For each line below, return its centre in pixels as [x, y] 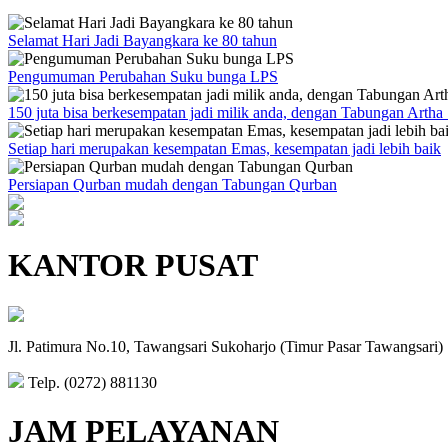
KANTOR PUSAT [133, 265]
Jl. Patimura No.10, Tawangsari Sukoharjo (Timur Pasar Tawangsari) [225, 346]
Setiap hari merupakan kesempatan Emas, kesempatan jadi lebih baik [224, 148]
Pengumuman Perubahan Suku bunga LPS [143, 76]
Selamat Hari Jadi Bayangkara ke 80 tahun [142, 40]
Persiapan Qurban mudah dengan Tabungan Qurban [172, 184]
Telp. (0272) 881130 [90, 382]
